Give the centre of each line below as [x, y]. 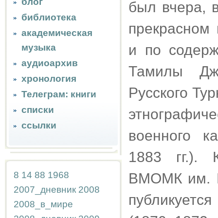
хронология [49, 79]
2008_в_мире [43, 204]
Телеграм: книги [59, 94]
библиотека [49, 17]
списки [38, 110]
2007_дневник [45, 190]
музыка [39, 47]
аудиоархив [50, 63]
